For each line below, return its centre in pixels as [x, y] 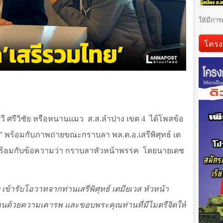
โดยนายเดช [164, 151]
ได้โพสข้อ [167, 119]
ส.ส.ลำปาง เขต [114, 119]
